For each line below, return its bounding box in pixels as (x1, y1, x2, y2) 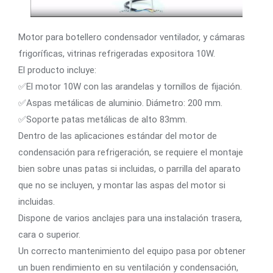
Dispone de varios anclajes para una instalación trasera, (18, 212, 242, 224)
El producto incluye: (18, 64, 96, 76)
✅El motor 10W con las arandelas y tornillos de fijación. (18, 80, 242, 92)
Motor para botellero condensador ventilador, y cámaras (18, 31, 245, 43)
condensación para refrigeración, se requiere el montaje (18, 146, 243, 158)
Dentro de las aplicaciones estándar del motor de (18, 130, 217, 141)
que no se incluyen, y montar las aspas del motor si (18, 179, 225, 191)
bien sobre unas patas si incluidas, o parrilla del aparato (18, 163, 241, 174)
